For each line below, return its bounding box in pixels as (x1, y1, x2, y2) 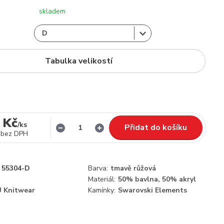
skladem (39, 6, 65, 16)
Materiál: (88, 174, 115, 184)
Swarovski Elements (118, 185, 187, 195)
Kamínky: (88, 185, 115, 195)
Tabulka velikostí (44, 55, 112, 66)
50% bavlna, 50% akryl (118, 174, 196, 184)
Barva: (88, 163, 108, 173)
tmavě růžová (110, 163, 156, 173)
